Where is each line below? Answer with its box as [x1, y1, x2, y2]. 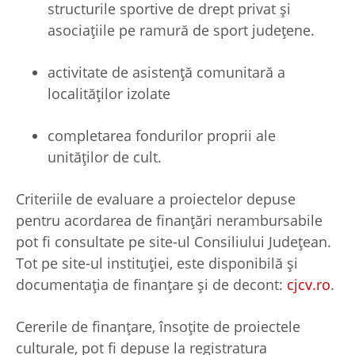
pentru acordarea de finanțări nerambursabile [16, 210, 323, 230]
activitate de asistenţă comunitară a [48, 62, 285, 82]
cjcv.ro [287, 274, 330, 294]
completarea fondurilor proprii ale [48, 125, 276, 145]
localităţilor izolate [48, 83, 170, 103]
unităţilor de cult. [48, 147, 162, 166]
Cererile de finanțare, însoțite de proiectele [16, 316, 300, 336]
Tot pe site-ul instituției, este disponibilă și [16, 253, 298, 273]
